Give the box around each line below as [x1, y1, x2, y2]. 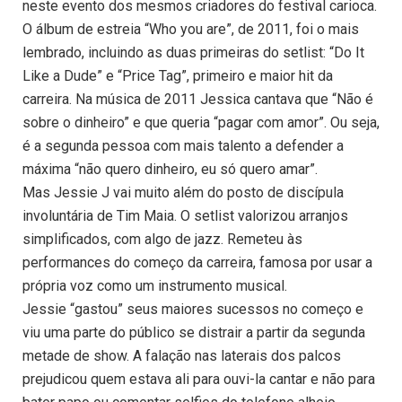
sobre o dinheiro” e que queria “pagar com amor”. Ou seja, [22, 114, 380, 132]
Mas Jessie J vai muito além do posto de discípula [22, 184, 344, 202]
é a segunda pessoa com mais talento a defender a [22, 137, 344, 155]
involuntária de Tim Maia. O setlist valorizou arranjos [22, 207, 348, 225]
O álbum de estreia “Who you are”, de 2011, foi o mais [22, 21, 359, 39]
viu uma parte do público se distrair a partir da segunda [22, 324, 365, 342]
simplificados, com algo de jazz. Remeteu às [22, 231, 302, 249]
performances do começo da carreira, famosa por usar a [22, 254, 372, 272]
